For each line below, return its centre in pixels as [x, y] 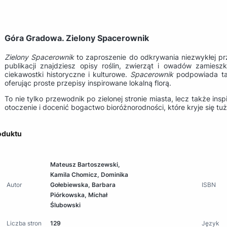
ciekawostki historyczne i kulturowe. [68, 74]
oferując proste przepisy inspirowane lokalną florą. [88, 83]
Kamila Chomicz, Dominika [89, 174]
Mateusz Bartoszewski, [85, 164]
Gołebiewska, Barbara [83, 184]
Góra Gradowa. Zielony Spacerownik [78, 38]
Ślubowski [66, 205]
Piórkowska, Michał [79, 195]
